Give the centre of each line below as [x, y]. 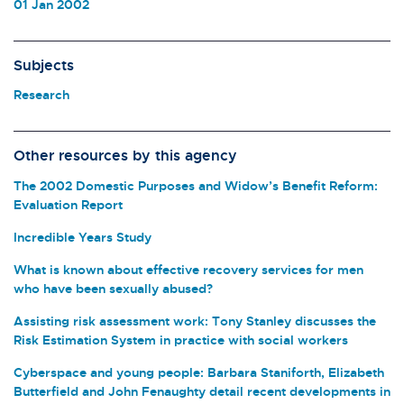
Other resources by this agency [125, 156]
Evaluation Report [68, 204]
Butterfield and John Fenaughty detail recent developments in [202, 390]
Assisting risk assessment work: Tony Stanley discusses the [195, 320]
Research [41, 95]
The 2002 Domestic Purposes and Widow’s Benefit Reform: [196, 185]
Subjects [44, 64]
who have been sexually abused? [113, 288]
